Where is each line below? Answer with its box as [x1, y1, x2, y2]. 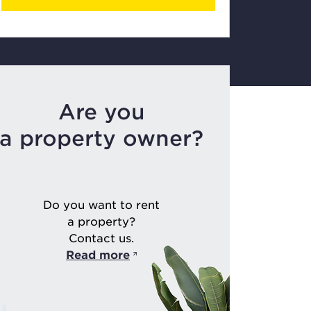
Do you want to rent [43, 197, 160, 211]
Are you [58, 99, 145, 124]
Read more [66, 247, 130, 261]
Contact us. [69, 230, 134, 244]
